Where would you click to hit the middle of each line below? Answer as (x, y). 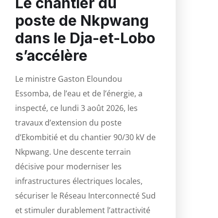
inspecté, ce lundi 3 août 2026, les (76, 108)
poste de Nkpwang (82, 20)
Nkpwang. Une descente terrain (73, 152)
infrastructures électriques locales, (79, 181)
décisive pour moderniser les (68, 166)
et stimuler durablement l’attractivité (83, 210)
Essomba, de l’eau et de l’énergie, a (79, 93)
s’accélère (51, 55)
